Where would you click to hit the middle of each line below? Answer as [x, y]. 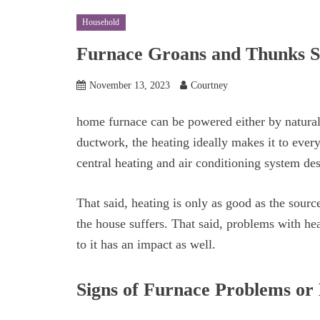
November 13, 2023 [130, 86]
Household [101, 22]
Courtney [209, 86]
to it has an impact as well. [146, 244]
